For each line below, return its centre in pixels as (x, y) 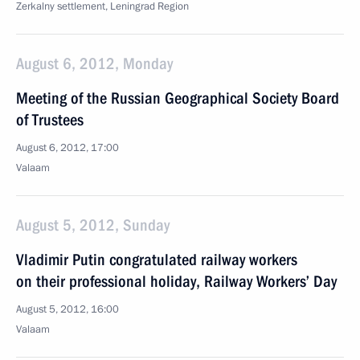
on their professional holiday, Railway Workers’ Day (176, 281)
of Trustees (50, 120)
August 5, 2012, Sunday (93, 225)
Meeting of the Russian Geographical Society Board (178, 98)
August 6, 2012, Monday (94, 63)
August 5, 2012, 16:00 (67, 309)
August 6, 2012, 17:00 (67, 148)
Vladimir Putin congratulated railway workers (157, 260)
